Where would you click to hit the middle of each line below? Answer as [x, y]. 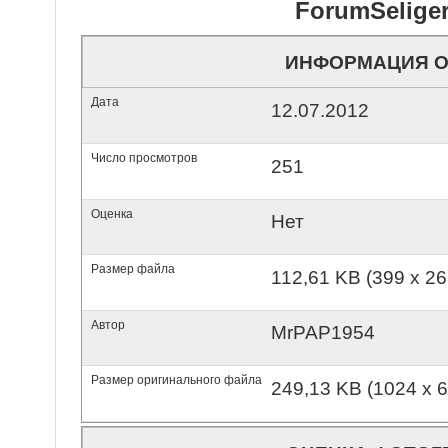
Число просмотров [143, 157]
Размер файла [132, 269]
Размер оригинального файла [176, 380]
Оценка [111, 213]
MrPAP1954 [322, 333]
